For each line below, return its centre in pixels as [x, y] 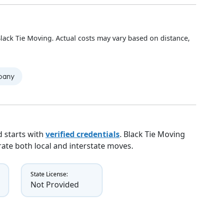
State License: [49, 174]
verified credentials [83, 134]
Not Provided [54, 185]
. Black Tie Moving [152, 134]
